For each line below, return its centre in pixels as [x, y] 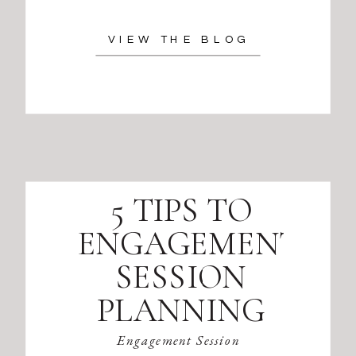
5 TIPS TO [181, 209]
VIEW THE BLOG [178, 39]
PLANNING [181, 310]
